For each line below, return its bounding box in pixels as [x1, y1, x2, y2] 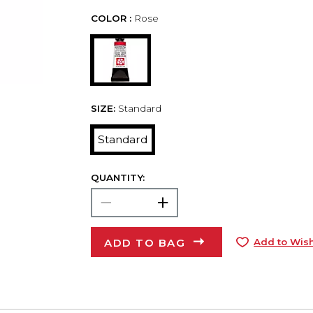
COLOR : [90, 13, 131, 24]
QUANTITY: [90, 172, 145, 184]
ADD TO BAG [104, 235, 186, 249]
